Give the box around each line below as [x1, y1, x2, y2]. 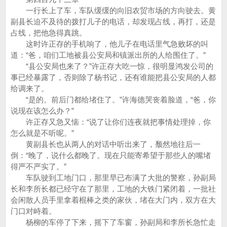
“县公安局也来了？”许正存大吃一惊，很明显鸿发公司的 [11, 62, 213, 70]
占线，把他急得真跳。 [11, 28, 87, 37]
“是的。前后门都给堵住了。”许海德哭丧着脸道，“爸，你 [11, 95, 216, 104]
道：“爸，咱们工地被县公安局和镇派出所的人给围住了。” [11, 51, 206, 59]
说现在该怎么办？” [11, 106, 74, 115]
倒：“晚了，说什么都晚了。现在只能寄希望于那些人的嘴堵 [11, 151, 211, 160]
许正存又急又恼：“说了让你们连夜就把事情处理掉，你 [11, 118, 211, 126]
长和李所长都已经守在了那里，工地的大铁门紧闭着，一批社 [11, 184, 216, 193]
